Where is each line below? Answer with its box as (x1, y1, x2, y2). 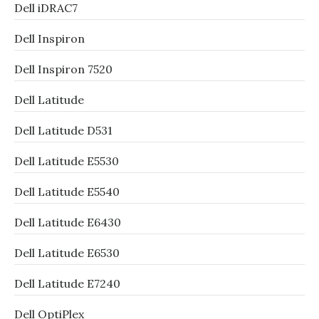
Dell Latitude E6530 (14, 246, 120, 260)
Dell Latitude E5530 (14, 154, 119, 168)
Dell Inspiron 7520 (14, 62, 113, 76)
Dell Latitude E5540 (14, 184, 120, 199)
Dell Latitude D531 (14, 123, 113, 137)
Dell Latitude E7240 (14, 276, 120, 291)
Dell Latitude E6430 (14, 215, 121, 229)
